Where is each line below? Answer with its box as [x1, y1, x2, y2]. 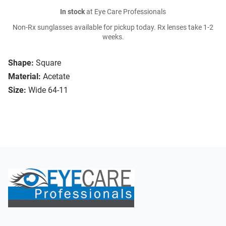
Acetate [43, 72, 70, 82]
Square [36, 58, 61, 68]
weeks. [102, 33, 124, 42]
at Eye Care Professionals [85, 8, 166, 17]
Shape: [8, 58, 34, 68]
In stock [60, 8, 85, 17]
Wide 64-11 [28, 85, 68, 95]
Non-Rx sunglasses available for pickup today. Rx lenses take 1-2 [13, 23, 213, 32]
